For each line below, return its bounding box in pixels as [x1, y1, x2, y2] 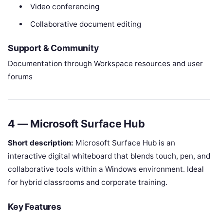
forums [8, 72, 33, 82]
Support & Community [8, 43, 99, 54]
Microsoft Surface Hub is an [73, 138, 175, 147]
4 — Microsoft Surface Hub [8, 117, 145, 130]
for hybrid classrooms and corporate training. [8, 177, 167, 187]
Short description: [8, 138, 73, 147]
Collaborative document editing [30, 19, 141, 29]
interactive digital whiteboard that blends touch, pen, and [8, 151, 210, 161]
